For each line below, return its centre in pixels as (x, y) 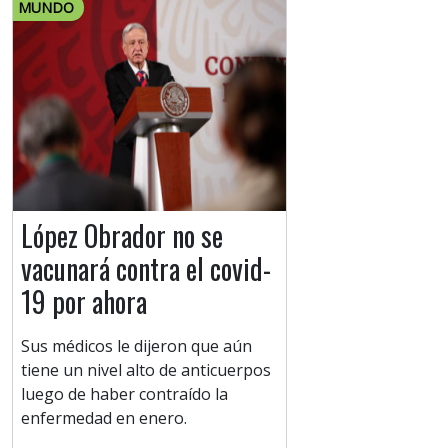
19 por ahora (84, 302)
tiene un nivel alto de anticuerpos (146, 370)
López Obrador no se (122, 236)
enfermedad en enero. (104, 418)
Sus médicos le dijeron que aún (136, 346)
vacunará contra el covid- (146, 269)
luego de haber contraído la (124, 394)
